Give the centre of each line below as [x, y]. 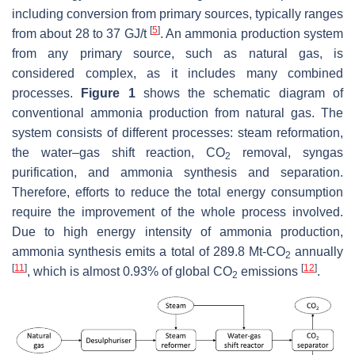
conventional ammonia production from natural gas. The [177, 113]
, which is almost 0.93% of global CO [130, 271]
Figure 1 [108, 93]
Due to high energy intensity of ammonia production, [177, 231]
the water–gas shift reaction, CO [119, 152]
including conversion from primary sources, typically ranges [177, 13]
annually [317, 251]
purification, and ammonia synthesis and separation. [177, 172]
